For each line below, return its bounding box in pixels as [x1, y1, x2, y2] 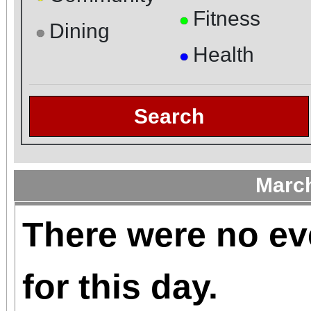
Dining [49, 19, 110, 42]
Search [134, 104, 204, 128]
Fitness [192, 6, 260, 30]
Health [192, 42, 254, 66]
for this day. [22, 267, 218, 306]
